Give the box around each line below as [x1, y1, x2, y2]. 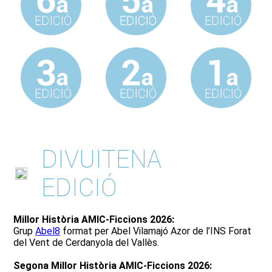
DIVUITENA [41, 145, 161, 174]
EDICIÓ [41, 174, 117, 202]
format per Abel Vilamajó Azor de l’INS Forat [60, 225, 251, 237]
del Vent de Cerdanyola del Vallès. [13, 237, 159, 248]
